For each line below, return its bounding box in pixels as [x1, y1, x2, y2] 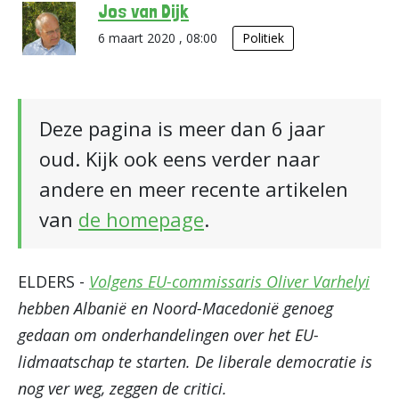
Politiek [242, 29, 284, 46]
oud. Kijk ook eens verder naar [39, 145, 320, 172]
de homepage [78, 206, 204, 232]
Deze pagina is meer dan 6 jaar [39, 115, 325, 142]
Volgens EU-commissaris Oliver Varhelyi [89, 271, 370, 292]
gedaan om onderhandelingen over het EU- [18, 324, 319, 346]
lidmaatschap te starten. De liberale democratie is [18, 351, 372, 372]
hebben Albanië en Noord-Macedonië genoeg [18, 297, 333, 319]
